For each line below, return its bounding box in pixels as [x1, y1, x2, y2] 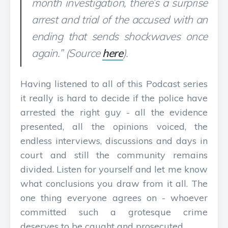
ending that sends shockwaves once [32, 30, 208, 43]
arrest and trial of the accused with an [32, 13, 208, 26]
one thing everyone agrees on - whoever [20, 192, 208, 204]
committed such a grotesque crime [20, 206, 208, 218]
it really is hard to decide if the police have [20, 92, 208, 104]
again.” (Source [32, 46, 103, 60]
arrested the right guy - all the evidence [20, 106, 208, 118]
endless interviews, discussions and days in [20, 135, 208, 147]
